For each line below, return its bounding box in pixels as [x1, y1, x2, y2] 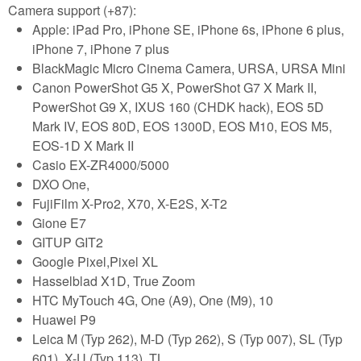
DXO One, [32, 174, 89, 193]
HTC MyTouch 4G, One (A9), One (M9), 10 [32, 290, 273, 309]
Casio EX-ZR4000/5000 [32, 155, 169, 174]
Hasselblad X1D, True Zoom [32, 271, 195, 290]
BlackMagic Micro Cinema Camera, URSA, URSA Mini [32, 58, 346, 77]
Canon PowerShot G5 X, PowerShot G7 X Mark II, [32, 77, 317, 97]
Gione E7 [32, 213, 86, 232]
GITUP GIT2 [32, 232, 103, 251]
